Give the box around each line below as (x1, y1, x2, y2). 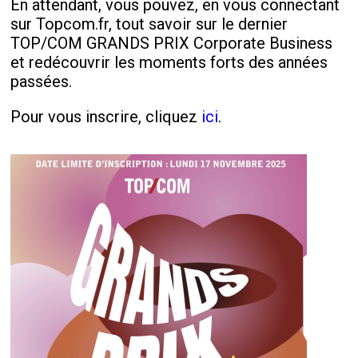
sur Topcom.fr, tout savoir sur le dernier (10, 14, 288, 34)
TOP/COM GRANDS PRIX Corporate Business (10, 34, 333, 53)
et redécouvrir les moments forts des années (10, 53, 328, 72)
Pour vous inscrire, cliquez (10, 107, 202, 126)
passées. (10, 72, 73, 91)
